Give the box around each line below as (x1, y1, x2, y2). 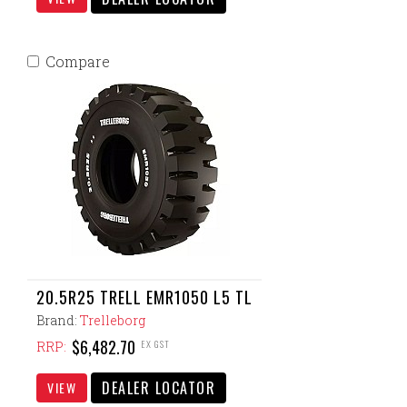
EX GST (141, 336, 170, 351)
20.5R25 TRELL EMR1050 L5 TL (36, 285, 253, 309)
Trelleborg (80, 312, 145, 329)
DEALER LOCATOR (102, 377, 215, 399)
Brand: (36, 312, 80, 329)
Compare (45, 52, 110, 71)
